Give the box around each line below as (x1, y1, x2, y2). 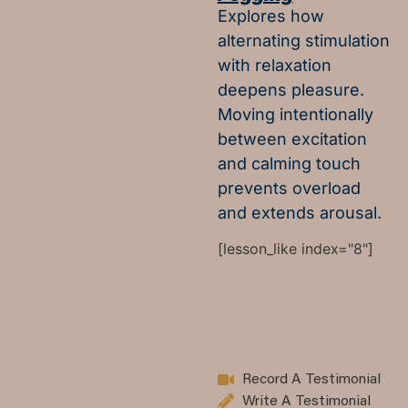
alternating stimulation (217, 30, 390, 50)
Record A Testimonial (242, 372, 382, 388)
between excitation (217, 128, 367, 148)
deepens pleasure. (217, 79, 364, 99)
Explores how (217, 5, 324, 25)
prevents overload (217, 178, 361, 198)
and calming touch (217, 153, 361, 173)
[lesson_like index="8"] (217, 240, 373, 259)
